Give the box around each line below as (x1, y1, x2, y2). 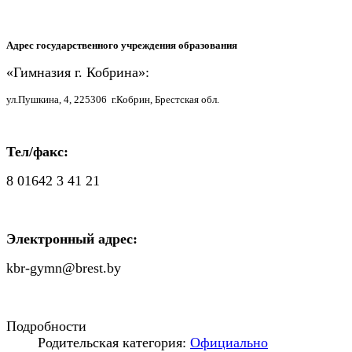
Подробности (6, 318, 86, 335)
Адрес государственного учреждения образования (6, 39, 237, 52)
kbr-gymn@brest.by (6, 260, 121, 277)
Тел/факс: (6, 144, 68, 160)
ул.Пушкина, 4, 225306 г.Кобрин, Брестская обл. (6, 93, 219, 106)
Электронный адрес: (6, 231, 137, 247)
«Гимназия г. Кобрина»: (6, 64, 149, 81)
